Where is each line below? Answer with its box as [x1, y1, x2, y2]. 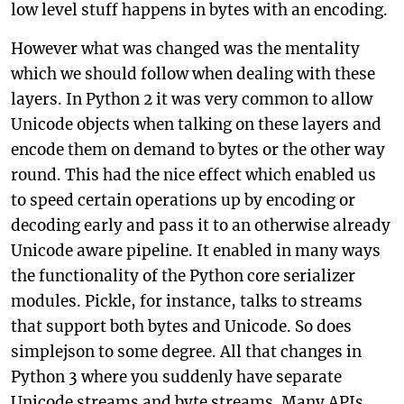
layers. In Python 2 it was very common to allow [11, 89, 372, 109]
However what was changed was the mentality [11, 39, 360, 59]
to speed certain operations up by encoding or [11, 190, 355, 210]
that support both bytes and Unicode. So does [11, 317, 352, 336]
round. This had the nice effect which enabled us [11, 165, 376, 185]
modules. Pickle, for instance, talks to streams [11, 291, 363, 311]
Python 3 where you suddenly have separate [11, 367, 342, 387]
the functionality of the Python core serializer [11, 266, 355, 286]
